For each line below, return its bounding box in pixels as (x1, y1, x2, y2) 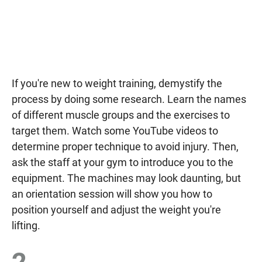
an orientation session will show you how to (12, 187, 212, 200)
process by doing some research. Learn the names (12, 92, 246, 105)
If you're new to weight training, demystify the (12, 77, 222, 89)
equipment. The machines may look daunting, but (12, 171, 241, 184)
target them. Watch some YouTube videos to (12, 124, 218, 137)
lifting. (12, 219, 40, 232)
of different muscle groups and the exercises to (12, 108, 230, 121)
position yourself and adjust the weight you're (12, 203, 221, 216)
